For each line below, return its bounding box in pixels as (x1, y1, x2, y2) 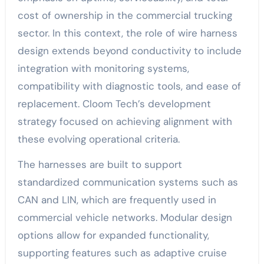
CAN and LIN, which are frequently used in (17, 193, 216, 206)
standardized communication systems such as (17, 175, 238, 189)
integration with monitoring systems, (17, 61, 189, 75)
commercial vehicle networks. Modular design (17, 210, 232, 224)
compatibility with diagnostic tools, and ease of (17, 79, 241, 93)
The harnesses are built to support (17, 157, 182, 171)
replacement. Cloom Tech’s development (17, 97, 211, 110)
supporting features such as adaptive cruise (17, 246, 227, 259)
